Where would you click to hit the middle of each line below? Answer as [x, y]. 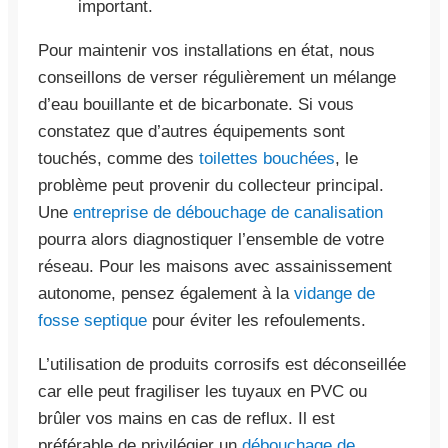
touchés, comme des [118, 158]
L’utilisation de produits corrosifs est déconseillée [222, 364]
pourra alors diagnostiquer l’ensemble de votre [211, 239]
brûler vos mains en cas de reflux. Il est [186, 418]
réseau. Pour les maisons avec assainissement [215, 266]
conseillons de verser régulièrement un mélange [217, 77]
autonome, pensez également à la [166, 293]
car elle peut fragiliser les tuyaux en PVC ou [202, 391]
